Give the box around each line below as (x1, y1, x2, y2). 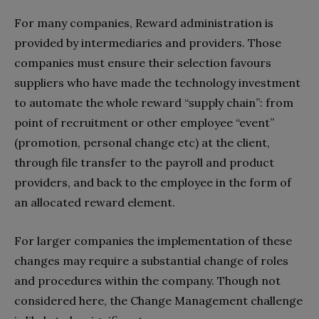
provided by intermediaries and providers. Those (14, 36, 281, 51)
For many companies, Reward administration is (14, 16, 273, 31)
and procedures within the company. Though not (14, 273, 281, 288)
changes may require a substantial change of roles (14, 253, 288, 268)
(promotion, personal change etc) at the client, (14, 135, 270, 150)
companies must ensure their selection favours (14, 56, 271, 70)
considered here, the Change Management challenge (14, 293, 303, 308)
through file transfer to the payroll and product (14, 155, 274, 170)
